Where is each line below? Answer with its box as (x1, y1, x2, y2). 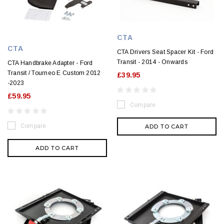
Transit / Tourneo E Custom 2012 (7, 69, 101, 77)
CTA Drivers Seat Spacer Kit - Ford (117, 48, 214, 55)
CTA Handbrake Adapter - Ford (7, 59, 93, 67)
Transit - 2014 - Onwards (117, 58, 187, 65)
